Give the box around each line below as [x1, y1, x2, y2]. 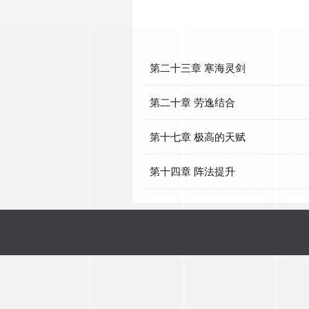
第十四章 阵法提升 [150, 166, 235, 177]
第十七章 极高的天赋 [150, 131, 246, 143]
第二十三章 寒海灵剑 [150, 62, 246, 74]
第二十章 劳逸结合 [150, 97, 235, 108]
